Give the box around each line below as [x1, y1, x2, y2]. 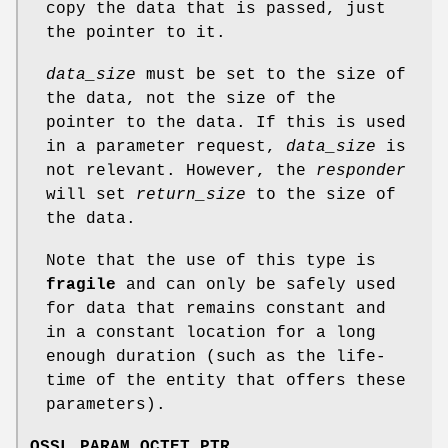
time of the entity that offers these [46, 372, 406, 391]
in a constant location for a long [46, 324, 376, 343]
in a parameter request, [46, 138, 286, 157]
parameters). [46, 396, 166, 415]
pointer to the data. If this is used [46, 114, 406, 133]
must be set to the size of [136, 66, 406, 85]
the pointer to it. [46, 24, 226, 43]
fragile [46, 276, 116, 295]
